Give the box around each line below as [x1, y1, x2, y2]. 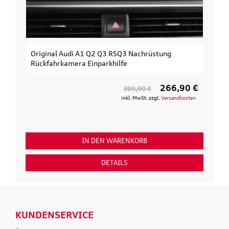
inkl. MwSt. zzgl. [121, 94, 161, 101]
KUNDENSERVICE [15, 209, 94, 220]
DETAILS [101, 158, 128, 167]
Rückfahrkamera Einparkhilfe [31, 58, 127, 67]
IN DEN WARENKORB [82, 136, 147, 145]
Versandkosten [161, 94, 196, 101]
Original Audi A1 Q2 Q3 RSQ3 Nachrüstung [31, 49, 171, 58]
